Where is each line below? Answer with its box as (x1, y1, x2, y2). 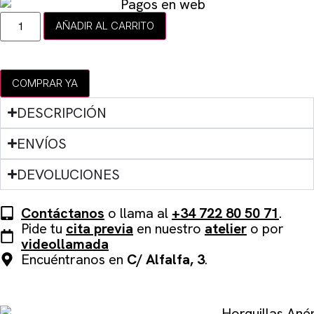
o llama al (104, 203, 172, 222)
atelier (205, 219, 247, 238)
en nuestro (133, 219, 205, 238)
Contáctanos (21, 203, 104, 222)
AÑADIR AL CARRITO (55, 18, 155, 32)
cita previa (66, 219, 133, 238)
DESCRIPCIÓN (17, 103, 107, 122)
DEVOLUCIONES (17, 165, 121, 184)
